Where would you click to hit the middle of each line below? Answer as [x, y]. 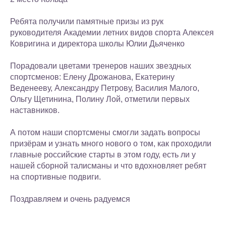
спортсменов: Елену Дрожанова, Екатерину [92, 77]
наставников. [35, 110]
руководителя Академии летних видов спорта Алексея [112, 32]
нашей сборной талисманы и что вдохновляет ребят [108, 165]
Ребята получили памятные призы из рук [87, 21]
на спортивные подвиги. [55, 177]
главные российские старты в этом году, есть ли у [103, 154]
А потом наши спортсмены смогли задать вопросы [105, 132]
